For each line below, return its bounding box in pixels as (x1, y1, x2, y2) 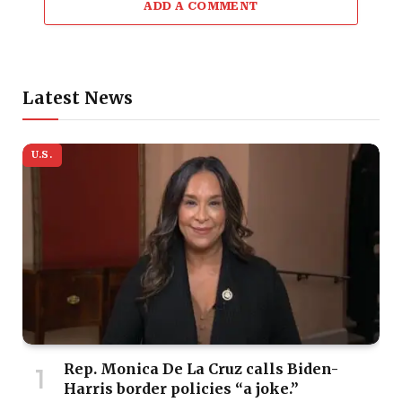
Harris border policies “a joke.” (64, 379, 299, 398)
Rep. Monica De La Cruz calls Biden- (64, 359, 338, 378)
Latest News (22, 86, 133, 109)
